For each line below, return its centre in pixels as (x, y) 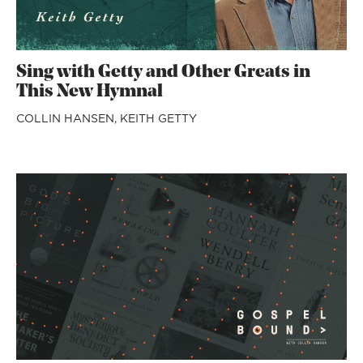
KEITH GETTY (158, 118)
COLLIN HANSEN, (68, 118)
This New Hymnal (90, 92)
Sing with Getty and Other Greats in (163, 73)
